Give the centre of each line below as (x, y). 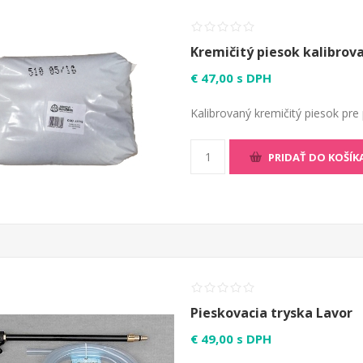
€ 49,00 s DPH (231, 339)
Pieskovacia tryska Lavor (271, 313)
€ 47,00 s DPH (231, 78)
